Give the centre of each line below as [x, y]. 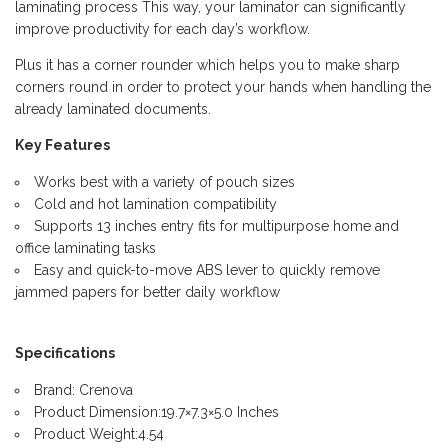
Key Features [62, 145]
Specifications [65, 353]
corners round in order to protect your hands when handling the [223, 87]
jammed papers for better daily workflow [147, 292]
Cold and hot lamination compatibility [155, 204]
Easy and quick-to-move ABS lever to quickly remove [207, 270]
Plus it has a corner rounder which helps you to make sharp [207, 65]
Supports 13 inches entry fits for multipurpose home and [216, 226]
